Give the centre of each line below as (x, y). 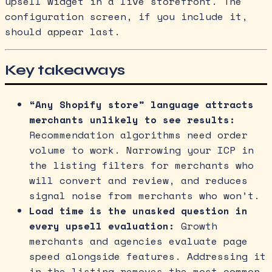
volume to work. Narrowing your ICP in (141, 150)
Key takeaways (65, 70)
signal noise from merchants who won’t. (144, 195)
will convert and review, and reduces (138, 180)
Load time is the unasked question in (138, 210)
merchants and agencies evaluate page (138, 241)
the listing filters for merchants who (141, 165)
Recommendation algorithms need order (138, 134)
